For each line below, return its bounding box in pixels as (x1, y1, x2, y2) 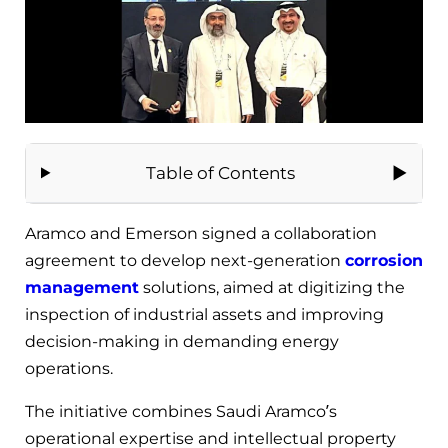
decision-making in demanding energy (25, 331, 339, 351)
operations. (25, 358, 113, 378)
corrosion (345, 250, 423, 270)
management (25, 277, 139, 297)
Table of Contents (145, 162, 295, 183)
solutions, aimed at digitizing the (139, 277, 405, 297)
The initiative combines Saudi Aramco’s (25, 401, 337, 421)
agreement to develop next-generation (25, 250, 345, 270)
